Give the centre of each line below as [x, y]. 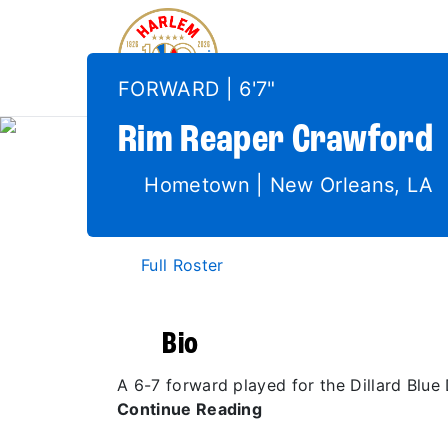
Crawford [359, 141]
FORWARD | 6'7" [197, 89]
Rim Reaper [201, 141]
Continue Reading [192, 409]
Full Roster [182, 265]
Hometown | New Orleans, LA [286, 185]
